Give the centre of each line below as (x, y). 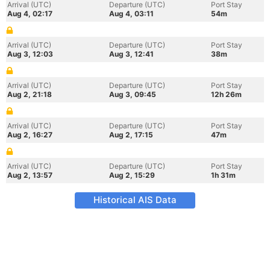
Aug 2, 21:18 (30, 94)
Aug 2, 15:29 (132, 175)
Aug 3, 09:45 (133, 94)
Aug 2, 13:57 (30, 175)
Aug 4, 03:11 (131, 14)
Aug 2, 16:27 (30, 135)
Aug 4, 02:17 (30, 14)
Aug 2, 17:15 (131, 135)
